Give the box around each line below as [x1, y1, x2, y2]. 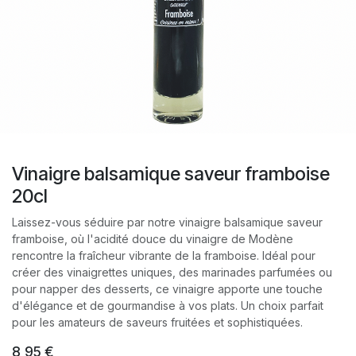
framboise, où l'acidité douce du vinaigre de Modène [12, 232, 293, 246]
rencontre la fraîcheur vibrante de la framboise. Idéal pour [12, 249, 315, 262]
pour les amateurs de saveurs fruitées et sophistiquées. [12, 315, 303, 329]
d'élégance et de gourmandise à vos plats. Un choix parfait [12, 299, 323, 312]
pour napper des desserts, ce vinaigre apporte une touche [12, 282, 323, 296]
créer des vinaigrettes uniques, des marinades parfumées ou [12, 265, 332, 279]
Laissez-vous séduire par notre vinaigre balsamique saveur [12, 215, 323, 229]
